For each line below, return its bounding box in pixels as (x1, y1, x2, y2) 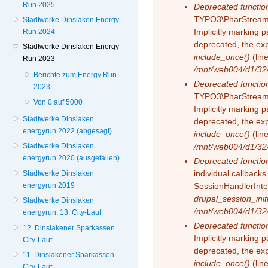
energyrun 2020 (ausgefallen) (23, 154, 120, 163)
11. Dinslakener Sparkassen (23, 251, 115, 260)
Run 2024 (23, 28, 56, 36)
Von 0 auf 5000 (33, 98, 83, 106)
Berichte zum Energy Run (33, 71, 117, 80)
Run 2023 (23, 54, 56, 63)
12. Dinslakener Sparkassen (23, 223, 115, 232)
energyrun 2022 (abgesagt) (23, 127, 112, 136)
